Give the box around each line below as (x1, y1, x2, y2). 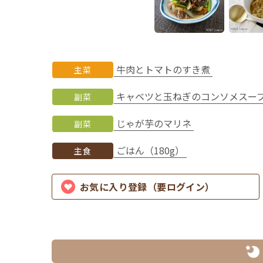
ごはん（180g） (116, 143, 185, 158)
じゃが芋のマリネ (116, 116, 192, 131)
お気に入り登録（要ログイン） (80, 179, 215, 194)
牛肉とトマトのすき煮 (116, 62, 211, 77)
